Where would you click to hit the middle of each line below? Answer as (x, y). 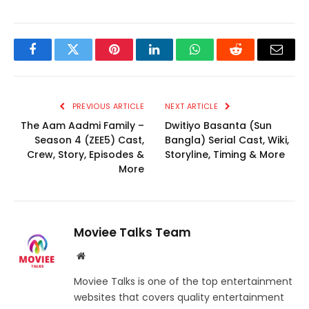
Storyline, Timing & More (225, 155)
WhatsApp (221, 60)
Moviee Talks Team (132, 233)
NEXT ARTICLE (193, 107)
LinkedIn (176, 60)
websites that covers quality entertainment (179, 298)
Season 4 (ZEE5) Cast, (89, 140)
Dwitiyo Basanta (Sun (218, 126)
